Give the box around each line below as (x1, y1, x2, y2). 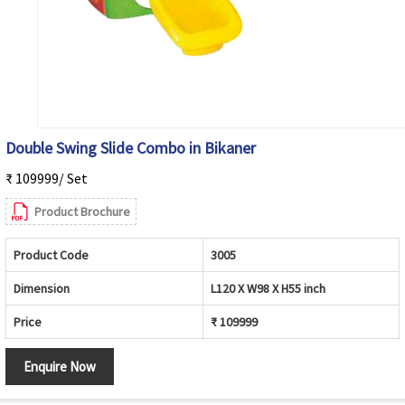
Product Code (14, 247, 89, 264)
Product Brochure (34, 203, 130, 221)
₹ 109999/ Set (5, 169, 88, 188)
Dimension (14, 280, 70, 297)
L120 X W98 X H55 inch (211, 280, 325, 297)
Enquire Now (24, 358, 96, 376)
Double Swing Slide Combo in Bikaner (5, 137, 256, 159)
